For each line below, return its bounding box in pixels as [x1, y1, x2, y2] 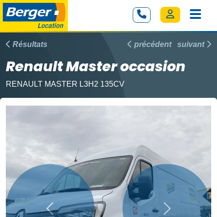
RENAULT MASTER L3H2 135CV [6, 80, 124, 89]
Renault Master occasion [6, 57, 186, 77]
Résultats [11, 40, 47, 49]
